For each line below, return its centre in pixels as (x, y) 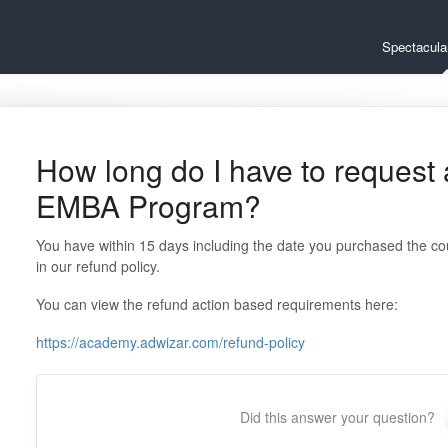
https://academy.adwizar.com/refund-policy (170, 342)
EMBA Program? (148, 205)
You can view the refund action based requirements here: (216, 304)
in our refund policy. (97, 266)
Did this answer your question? (338, 417)
